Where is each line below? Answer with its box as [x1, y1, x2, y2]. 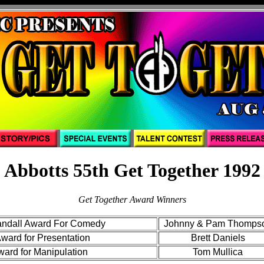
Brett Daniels [190, 232, 245, 243]
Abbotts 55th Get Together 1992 [4, 160, 260, 181]
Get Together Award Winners [78, 194, 186, 204]
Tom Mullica [193, 246, 243, 257]
